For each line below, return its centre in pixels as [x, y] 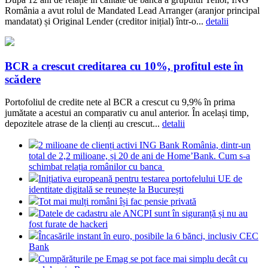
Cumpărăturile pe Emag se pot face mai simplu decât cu [143, 259]
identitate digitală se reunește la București [106, 190]
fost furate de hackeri [68, 224]
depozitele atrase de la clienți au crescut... [83, 124]
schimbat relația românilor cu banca [97, 167]
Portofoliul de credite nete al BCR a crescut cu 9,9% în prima [120, 102]
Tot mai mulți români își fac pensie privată [117, 202]
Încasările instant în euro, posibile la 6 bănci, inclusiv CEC [148, 236]
